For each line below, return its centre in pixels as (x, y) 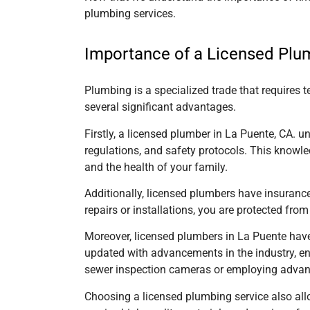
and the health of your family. (156, 167)
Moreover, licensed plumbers (155, 237)
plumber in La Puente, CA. (233, 134)
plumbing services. (130, 13)
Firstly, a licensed (127, 134)
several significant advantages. (160, 107)
